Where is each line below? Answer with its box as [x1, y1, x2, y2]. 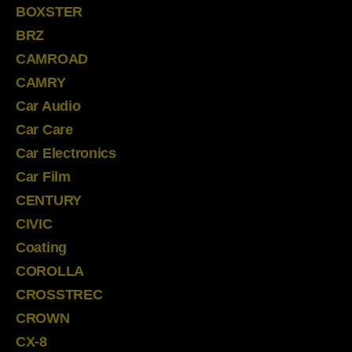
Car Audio [16, 97, 81, 114]
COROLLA [16, 262, 85, 279]
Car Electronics [16, 145, 116, 161]
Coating [16, 239, 68, 255]
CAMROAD [16, 50, 89, 67]
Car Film [16, 168, 71, 185]
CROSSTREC [16, 286, 103, 302]
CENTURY [16, 192, 82, 208]
